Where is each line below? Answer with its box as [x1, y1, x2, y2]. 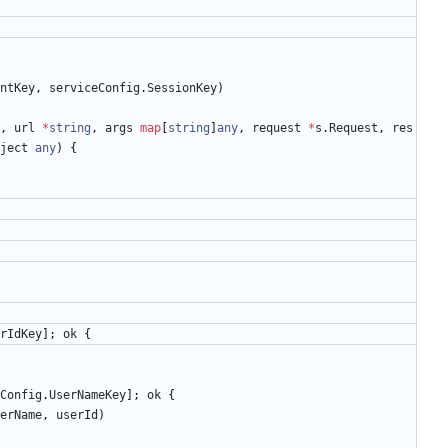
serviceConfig [49, 81, 140, 96]
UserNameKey [49, 388, 126, 403]
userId [56, 408, 98, 423]
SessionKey [147, 81, 217, 96]
